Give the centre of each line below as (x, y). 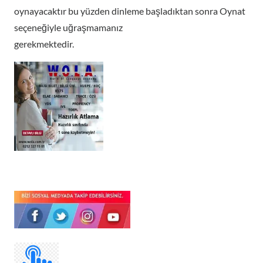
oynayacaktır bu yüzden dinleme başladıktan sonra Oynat (130, 11)
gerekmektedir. (44, 44)
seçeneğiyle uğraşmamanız (68, 27)
